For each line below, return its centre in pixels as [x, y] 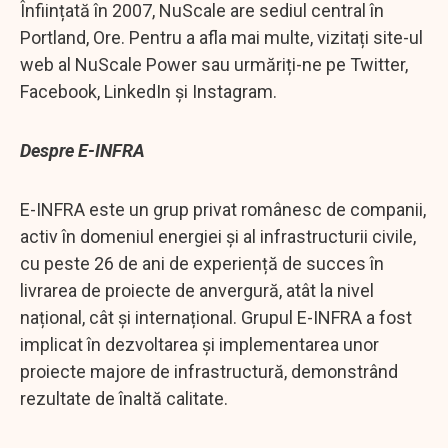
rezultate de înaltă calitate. [124, 398]
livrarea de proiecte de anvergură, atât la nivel [197, 290]
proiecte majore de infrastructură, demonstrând [209, 371]
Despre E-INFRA [84, 150]
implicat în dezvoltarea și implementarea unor [199, 344]
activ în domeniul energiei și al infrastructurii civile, [218, 236]
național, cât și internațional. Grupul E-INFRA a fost [216, 317]
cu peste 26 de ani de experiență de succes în [202, 263]
